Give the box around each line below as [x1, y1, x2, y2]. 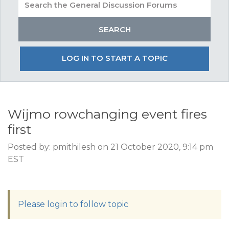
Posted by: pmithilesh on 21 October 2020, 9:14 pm [8, 142, 213, 152]
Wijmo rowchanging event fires [8, 106, 207, 122]
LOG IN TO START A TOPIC [61, 53, 168, 63]
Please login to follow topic [18, 199, 128, 209]
